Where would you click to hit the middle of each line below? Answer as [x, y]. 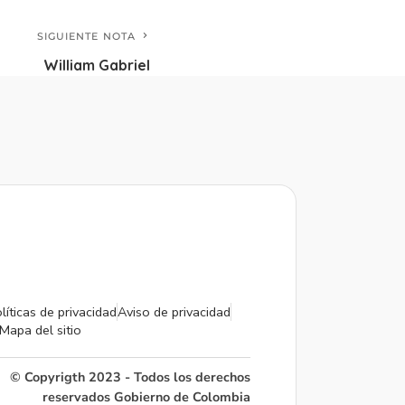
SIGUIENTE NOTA [86, 37]
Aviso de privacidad [174, 312]
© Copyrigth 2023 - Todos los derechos [130, 377]
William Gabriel [97, 66]
